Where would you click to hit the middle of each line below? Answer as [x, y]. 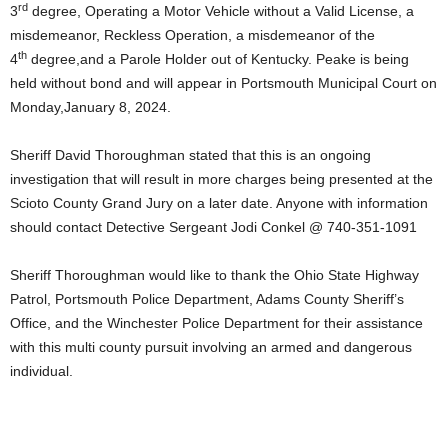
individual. [41, 371]
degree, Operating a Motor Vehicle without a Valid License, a [221, 11]
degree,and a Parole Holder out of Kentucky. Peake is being [218, 59]
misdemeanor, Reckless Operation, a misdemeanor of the [192, 35]
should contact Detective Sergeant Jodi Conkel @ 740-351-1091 [213, 227]
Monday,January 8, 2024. [90, 107]
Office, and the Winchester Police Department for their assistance [216, 323]
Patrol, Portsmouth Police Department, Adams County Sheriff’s [207, 299]
